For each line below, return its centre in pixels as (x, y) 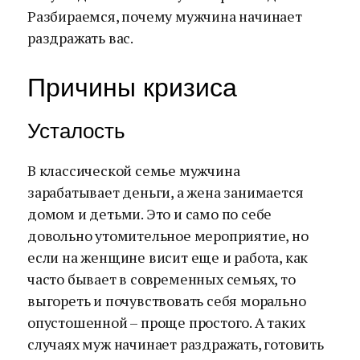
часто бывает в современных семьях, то (162, 279)
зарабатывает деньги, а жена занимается (166, 192)
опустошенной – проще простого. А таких (166, 322)
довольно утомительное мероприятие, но (168, 235)
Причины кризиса (132, 88)
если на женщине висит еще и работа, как (168, 257)
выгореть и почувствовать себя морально (167, 301)
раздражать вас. (80, 38)
